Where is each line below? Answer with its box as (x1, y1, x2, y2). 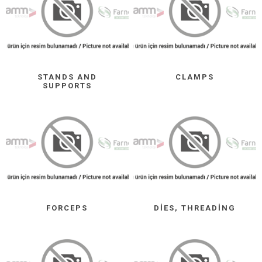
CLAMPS (175, 72, 215, 81)
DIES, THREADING (154, 204, 236, 213)
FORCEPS (46, 204, 88, 213)
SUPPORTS (42, 81, 92, 90)
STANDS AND (37, 72, 97, 81)
